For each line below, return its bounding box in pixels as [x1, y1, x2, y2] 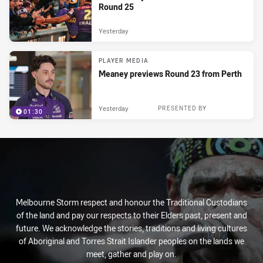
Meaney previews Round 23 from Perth [99, 68, 242, 80]
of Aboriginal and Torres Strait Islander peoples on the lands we [19, 235, 244, 247]
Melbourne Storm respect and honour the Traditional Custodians [16, 197, 247, 208]
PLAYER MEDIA [99, 57, 149, 65]
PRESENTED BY [158, 104, 207, 112]
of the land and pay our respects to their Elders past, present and [16, 210, 247, 221]
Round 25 [99, 1, 134, 13]
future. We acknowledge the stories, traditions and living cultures [16, 222, 247, 234]
